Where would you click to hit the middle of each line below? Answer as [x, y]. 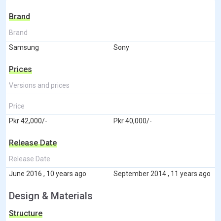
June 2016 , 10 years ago [48, 173]
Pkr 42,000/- [28, 121]
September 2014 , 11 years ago [162, 173]
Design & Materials [51, 196]
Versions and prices [39, 85]
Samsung [24, 47]
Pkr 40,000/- [133, 121]
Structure [26, 213]
